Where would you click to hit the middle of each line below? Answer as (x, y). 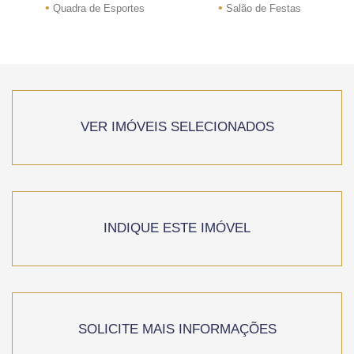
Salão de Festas (262, 8)
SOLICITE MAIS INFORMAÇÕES (177, 329)
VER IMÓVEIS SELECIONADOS (177, 127)
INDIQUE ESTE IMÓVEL (177, 228)
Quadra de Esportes (97, 8)
